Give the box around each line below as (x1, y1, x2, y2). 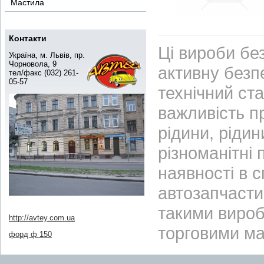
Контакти (9, 34, 47, 43)
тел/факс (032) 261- (9, 68, 78, 77)
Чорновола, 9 (9, 60, 57, 68)
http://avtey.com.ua (9, 213, 75, 222)
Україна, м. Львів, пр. (9, 51, 85, 60)
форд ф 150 (9, 229, 52, 239)
